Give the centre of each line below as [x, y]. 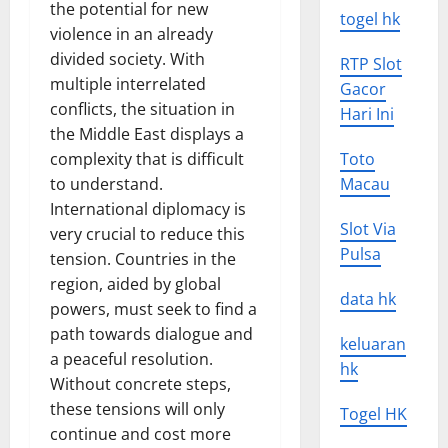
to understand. [106, 184]
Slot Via [367, 229]
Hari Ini [366, 114]
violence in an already [131, 34]
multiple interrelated [128, 84]
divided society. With [127, 59]
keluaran [372, 344]
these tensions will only [137, 409]
